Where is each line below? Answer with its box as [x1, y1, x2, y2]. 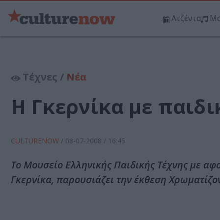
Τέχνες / [20, 70, 66, 84]
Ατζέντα [171, 13, 201, 24]
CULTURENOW [11, 136, 61, 146]
